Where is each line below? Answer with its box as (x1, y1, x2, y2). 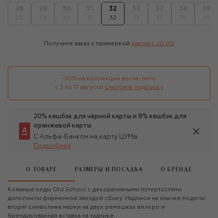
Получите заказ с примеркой (44, 40, 130, 47)
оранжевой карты (34, 122, 91, 129)
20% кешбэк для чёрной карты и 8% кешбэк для (34, 113, 186, 120)
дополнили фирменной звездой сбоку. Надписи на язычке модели (8, 195, 205, 201)
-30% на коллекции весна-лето (61, 75, 157, 82)
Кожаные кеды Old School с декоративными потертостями (8, 186, 182, 193)
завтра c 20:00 (131, 40, 174, 47)
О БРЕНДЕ (161, 167, 193, 173)
